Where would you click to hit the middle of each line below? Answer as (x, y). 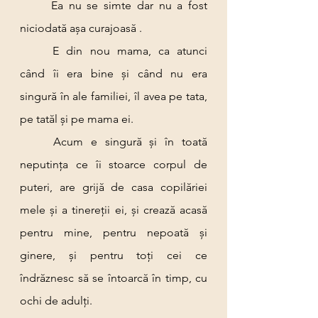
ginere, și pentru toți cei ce (114, 255)
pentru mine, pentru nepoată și (114, 232)
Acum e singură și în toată (37, 142)
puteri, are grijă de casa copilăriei (114, 187)
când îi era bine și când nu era (114, 73)
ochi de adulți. (56, 301)
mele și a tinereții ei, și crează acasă (114, 210)
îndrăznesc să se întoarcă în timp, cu (114, 278)
